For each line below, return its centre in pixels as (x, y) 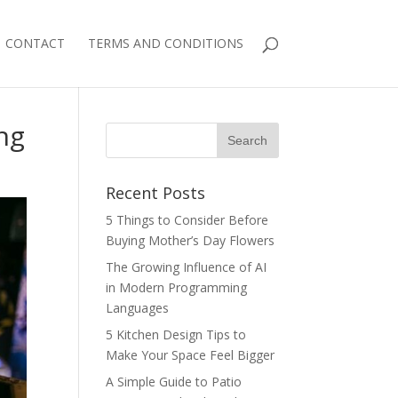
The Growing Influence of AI (187, 267)
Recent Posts (156, 193)
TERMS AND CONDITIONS (165, 43)
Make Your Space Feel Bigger (191, 355)
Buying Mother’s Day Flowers (191, 240)
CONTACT (35, 43)
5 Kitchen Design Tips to (176, 334)
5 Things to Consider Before (187, 220)
